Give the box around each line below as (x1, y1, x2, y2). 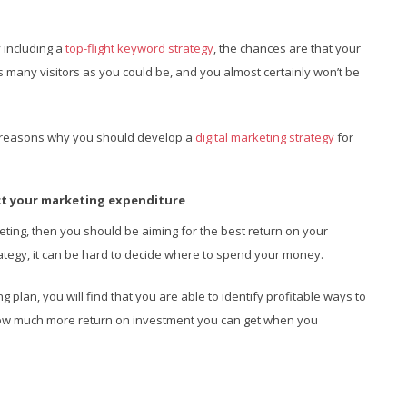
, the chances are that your (213, 40, 361, 56)
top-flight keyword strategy (65, 40, 213, 56)
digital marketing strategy (195, 129, 334, 145)
